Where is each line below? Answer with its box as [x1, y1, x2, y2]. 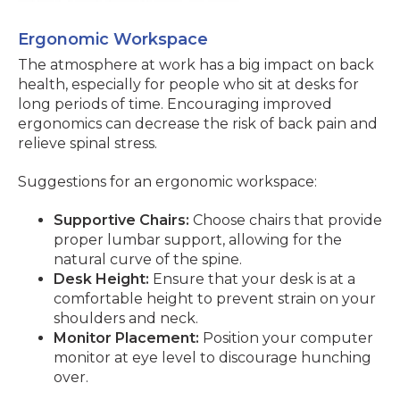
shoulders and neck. [54, 310, 198, 327]
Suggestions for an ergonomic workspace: [18, 173, 317, 190]
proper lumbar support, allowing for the [54, 231, 342, 248]
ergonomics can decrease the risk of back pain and [18, 115, 378, 132]
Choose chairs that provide [189, 212, 382, 229]
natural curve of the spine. [54, 251, 242, 268]
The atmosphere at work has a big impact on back [18, 56, 374, 73]
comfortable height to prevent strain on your [54, 290, 376, 307]
